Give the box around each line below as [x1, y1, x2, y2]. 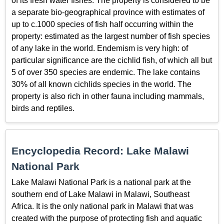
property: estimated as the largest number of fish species [11, 31, 210, 40]
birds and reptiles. [11, 103, 74, 112]
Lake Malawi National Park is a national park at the [11, 178, 191, 187]
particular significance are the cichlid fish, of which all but [11, 55, 212, 64]
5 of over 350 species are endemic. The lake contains [11, 67, 200, 76]
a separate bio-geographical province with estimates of [11, 7, 204, 16]
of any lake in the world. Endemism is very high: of [11, 43, 188, 52]
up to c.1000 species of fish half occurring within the [11, 19, 193, 28]
